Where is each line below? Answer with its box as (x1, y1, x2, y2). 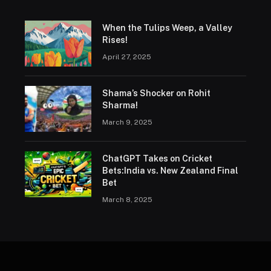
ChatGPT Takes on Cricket (102, 154, 212, 164)
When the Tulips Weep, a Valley (102, 23, 232, 33)
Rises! (102, 35, 128, 45)
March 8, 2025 (102, 195, 152, 204)
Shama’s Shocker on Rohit (102, 88, 211, 99)
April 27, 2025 (102, 53, 151, 62)
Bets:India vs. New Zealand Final (102, 166, 238, 176)
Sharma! (102, 100, 138, 111)
